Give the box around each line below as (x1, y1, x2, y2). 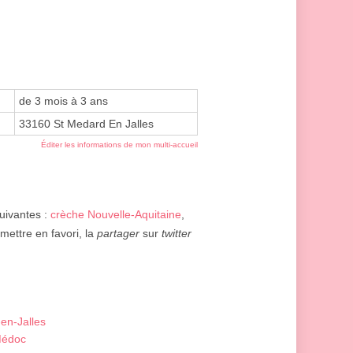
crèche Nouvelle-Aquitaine (50, 208, 181, 221)
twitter (162, 227, 191, 240)
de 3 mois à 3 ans (19, 95, 108, 108)
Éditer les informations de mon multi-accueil (41, 140, 198, 150)
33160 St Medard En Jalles (19, 117, 154, 131)
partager (97, 227, 139, 240)
